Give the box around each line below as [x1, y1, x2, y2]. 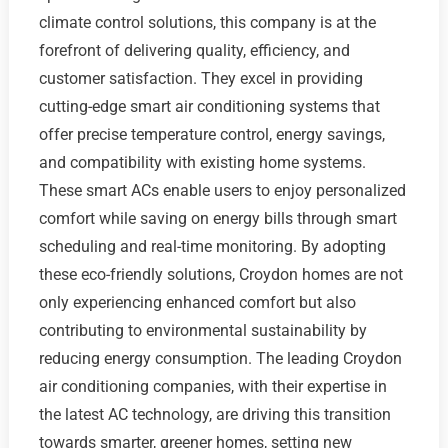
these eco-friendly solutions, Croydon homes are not [38, 264, 403, 284]
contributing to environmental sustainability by [38, 320, 367, 340]
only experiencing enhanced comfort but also [38, 292, 356, 312]
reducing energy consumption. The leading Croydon [38, 348, 402, 368]
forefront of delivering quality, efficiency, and [38, 40, 350, 60]
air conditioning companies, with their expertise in [38, 376, 387, 396]
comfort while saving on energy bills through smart [38, 208, 397, 228]
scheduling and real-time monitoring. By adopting [38, 236, 386, 256]
